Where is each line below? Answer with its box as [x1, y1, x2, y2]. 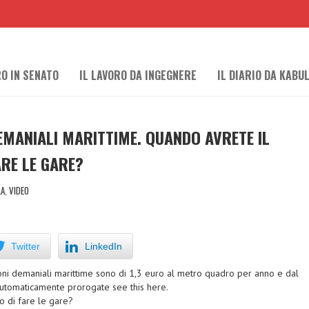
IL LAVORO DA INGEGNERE [79, 67, 197, 83]
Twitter [11, 241, 40, 252]
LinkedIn [85, 241, 122, 252]
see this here [112, 281, 166, 293]
